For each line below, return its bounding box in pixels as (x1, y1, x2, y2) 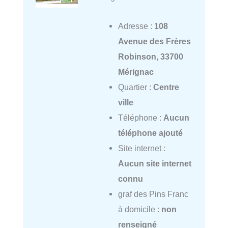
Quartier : (118, 82, 153, 92)
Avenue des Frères (118, 36, 191, 46)
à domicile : (118, 204, 161, 214)
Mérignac (118, 67, 154, 76)
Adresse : (118, 21, 154, 31)
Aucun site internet (118, 158, 191, 168)
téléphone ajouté (118, 128, 183, 137)
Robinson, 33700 (118, 51, 183, 61)
